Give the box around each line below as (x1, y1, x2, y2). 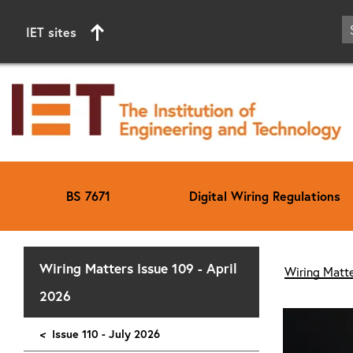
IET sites (26, 24, 76, 40)
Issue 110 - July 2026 (52, 325, 160, 341)
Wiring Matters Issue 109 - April (39, 258, 237, 277)
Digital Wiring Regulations (189, 187, 340, 204)
